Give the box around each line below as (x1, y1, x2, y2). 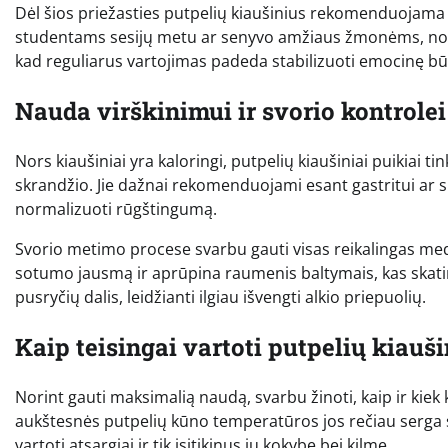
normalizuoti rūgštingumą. (15, 198, 217, 221)
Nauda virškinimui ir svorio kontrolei (15, 95, 446, 128)
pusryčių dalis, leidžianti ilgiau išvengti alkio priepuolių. (15, 286, 426, 309)
